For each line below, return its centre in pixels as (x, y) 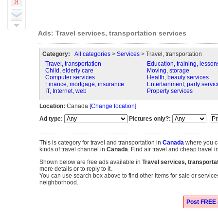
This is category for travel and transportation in (101, 143)
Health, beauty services (178, 77)
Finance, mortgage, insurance (84, 84)
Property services (170, 91)
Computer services (70, 77)
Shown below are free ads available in (91, 162)
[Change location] (113, 106)
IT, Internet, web (66, 91)
